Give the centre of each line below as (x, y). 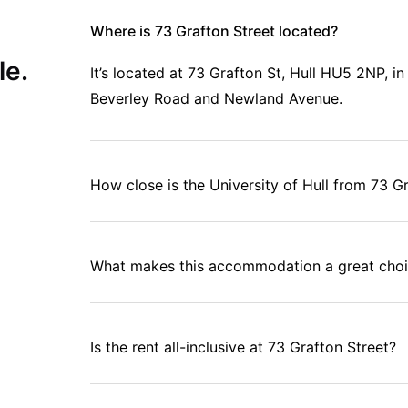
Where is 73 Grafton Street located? (214, 31)
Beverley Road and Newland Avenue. (217, 98)
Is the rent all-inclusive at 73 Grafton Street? (244, 347)
